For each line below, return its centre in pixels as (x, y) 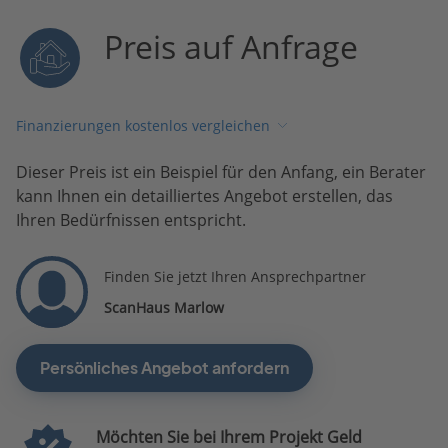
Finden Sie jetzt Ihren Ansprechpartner (235, 276)
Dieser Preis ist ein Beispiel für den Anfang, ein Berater (221, 171)
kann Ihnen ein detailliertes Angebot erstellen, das (204, 195)
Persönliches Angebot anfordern (164, 367)
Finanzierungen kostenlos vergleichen (143, 126)
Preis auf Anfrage (231, 46)
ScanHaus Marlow (164, 307)
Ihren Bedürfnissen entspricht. (131, 219)
